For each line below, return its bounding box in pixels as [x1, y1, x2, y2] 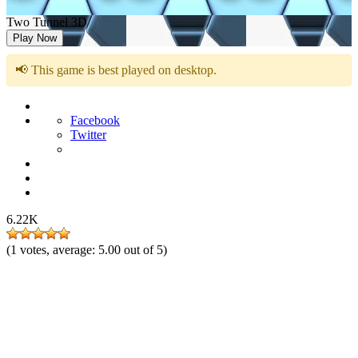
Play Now [13, 32, 57, 44]
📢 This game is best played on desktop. [15, 63, 217, 77]
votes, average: [20, 243, 98, 257]
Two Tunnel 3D [6, 15, 87, 29]
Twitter [70, 128, 106, 141]
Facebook [70, 113, 120, 127]
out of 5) [124, 243, 167, 257]
